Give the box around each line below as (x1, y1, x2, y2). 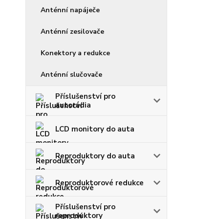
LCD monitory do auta (55, 124, 134, 134)
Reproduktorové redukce (55, 178, 144, 188)
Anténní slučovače (41, 70, 102, 80)
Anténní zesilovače (41, 27, 104, 37)
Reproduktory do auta (55, 151, 135, 161)
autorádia (55, 100, 91, 110)
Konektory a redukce (41, 48, 110, 58)
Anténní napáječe (41, 5, 100, 15)
